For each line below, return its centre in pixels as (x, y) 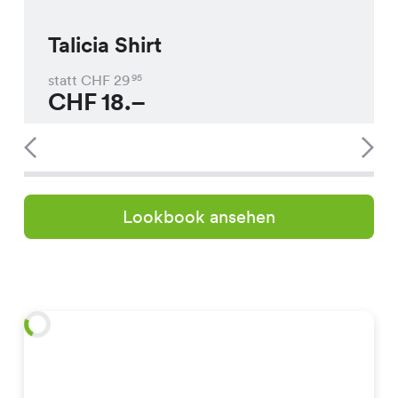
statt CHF (79, 80)
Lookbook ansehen (199, 217)
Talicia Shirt (104, 45)
